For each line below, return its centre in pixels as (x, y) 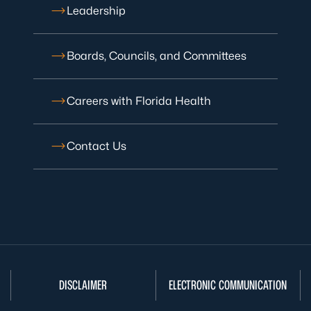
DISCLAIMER (83, 285)
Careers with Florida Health (139, 101)
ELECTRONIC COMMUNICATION (228, 285)
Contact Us (96, 146)
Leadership (96, 11)
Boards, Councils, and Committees (157, 56)
